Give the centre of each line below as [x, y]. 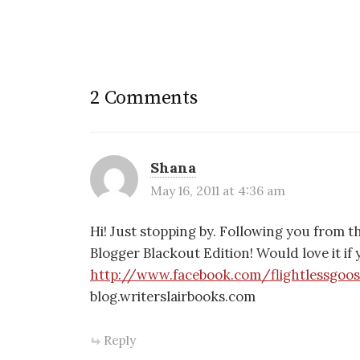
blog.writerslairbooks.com [173, 297]
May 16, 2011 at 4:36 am [218, 190]
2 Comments [144, 98]
